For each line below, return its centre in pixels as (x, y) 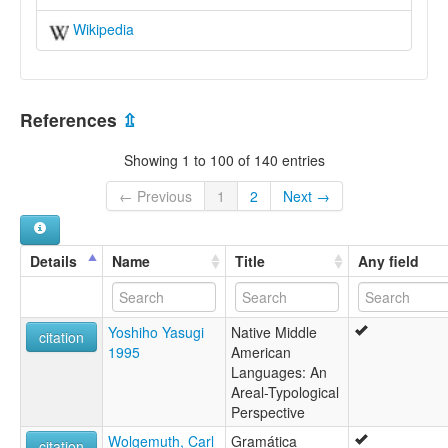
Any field (388, 260)
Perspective (268, 411)
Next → (306, 195)
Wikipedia (101, 29)
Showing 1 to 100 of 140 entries (224, 160)
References (71, 119)
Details (53, 260)
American (261, 351)
